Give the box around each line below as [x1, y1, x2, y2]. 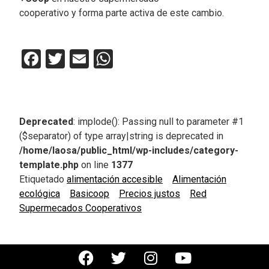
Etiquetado [19, 173, 67, 185]
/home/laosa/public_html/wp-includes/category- [19, 144, 238, 156]
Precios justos [119, 187, 180, 199]
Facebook [41, 47, 121, 70]
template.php [19, 159, 79, 171]
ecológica [19, 187, 60, 199]
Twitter [65, 47, 124, 70]
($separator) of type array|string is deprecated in [19, 130, 223, 142]
